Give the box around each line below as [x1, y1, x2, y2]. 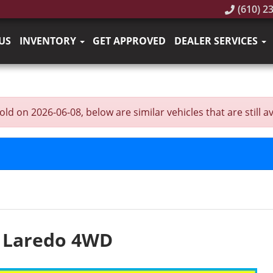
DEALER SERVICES [174, 34, 260, 48]
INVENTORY [19, 34, 79, 48]
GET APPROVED [93, 34, 166, 48]
